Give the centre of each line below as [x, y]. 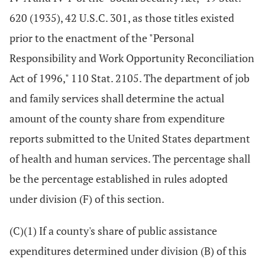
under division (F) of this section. [87, 199]
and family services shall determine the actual [117, 98]
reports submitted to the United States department [130, 138]
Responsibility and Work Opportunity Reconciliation [132, 58]
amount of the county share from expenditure [117, 118]
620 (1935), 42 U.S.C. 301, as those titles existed [122, 18]
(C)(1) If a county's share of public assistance [113, 231]
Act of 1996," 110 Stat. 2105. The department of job [130, 78]
